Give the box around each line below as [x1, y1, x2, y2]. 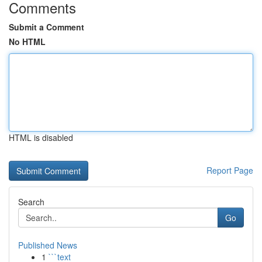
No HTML [9, 36, 46, 47]
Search [18, 196, 44, 208]
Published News [18, 239, 77, 251]
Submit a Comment [9, 21, 84, 33]
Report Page [206, 164, 253, 176]
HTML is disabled [9, 132, 73, 143]
